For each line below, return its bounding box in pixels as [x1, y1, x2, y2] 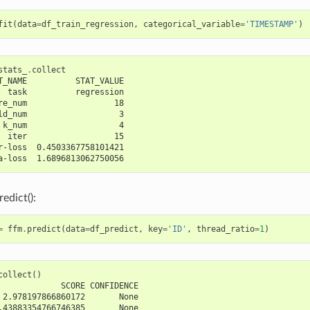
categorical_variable [143, 19, 240, 30]
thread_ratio [196, 224, 255, 235]
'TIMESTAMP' [244, 19, 298, 30]
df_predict [89, 224, 138, 235]
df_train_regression [41, 19, 134, 30]
